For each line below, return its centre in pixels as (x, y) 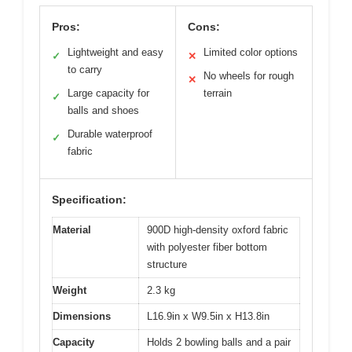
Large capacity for (108, 93)
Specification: (89, 199)
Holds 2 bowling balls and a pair (219, 342)
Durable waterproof (110, 134)
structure (167, 264)
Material (72, 229)
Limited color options (251, 52)
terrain (218, 93)
